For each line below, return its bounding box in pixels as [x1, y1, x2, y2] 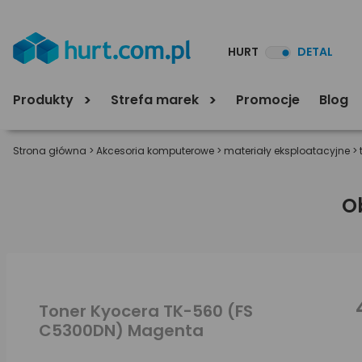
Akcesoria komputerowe [96, 144, 214, 158]
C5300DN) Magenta [39, 318, 204, 342]
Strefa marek [111, 90, 202, 109]
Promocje [236, 90, 300, 109]
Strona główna [13, 144, 86, 158]
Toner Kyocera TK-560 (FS [39, 299, 253, 322]
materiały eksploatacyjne [224, 144, 350, 158]
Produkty [13, 90, 77, 109]
